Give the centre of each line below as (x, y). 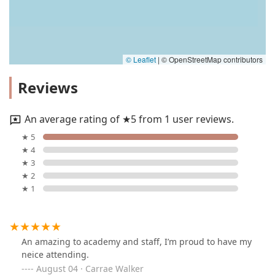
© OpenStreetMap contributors (211, 59)
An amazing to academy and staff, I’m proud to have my (137, 241)
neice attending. (55, 254)
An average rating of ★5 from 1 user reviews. (129, 119)
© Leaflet (141, 59)
